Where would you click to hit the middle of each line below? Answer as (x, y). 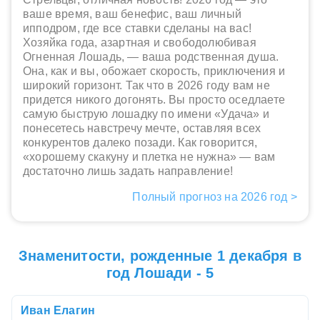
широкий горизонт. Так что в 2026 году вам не (146, 86)
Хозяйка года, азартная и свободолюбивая (140, 43)
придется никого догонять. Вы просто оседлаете (154, 100)
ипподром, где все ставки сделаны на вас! (137, 29)
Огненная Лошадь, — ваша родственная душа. (151, 57)
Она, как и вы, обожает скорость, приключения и (154, 71)
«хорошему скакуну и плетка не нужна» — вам (149, 157)
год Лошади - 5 (160, 273)
